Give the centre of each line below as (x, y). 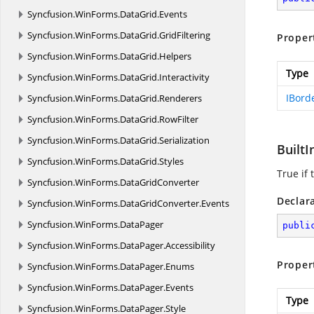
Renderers (180, 98)
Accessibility (190, 245)
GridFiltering (185, 35)
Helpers (175, 56)
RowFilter (179, 119)
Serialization (184, 140)
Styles (171, 161)
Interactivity (184, 77)
